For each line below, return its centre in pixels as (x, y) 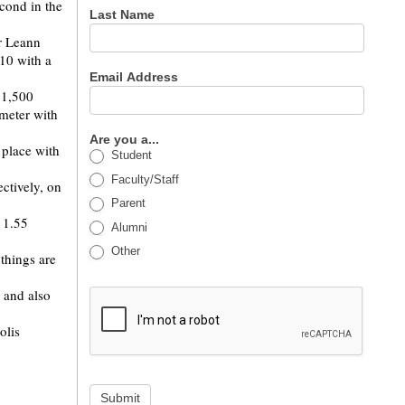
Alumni (128, 227)
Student (130, 155)
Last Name (124, 14)
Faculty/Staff (144, 179)
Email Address (136, 77)
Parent (127, 203)
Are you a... (127, 139)
